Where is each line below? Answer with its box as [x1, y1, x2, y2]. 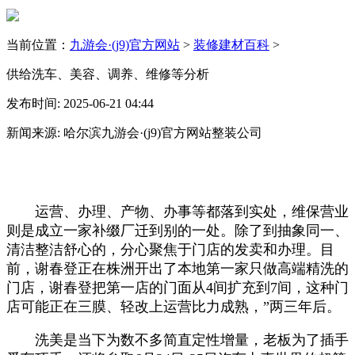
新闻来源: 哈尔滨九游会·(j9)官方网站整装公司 [6, 125, 262, 139]
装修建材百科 [193, 37, 269, 52]
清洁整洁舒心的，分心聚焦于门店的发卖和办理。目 [6, 241, 334, 258]
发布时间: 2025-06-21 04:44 [6, 96, 154, 110]
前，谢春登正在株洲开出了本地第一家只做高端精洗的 [6, 260, 349, 277]
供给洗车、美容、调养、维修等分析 [6, 67, 209, 81]
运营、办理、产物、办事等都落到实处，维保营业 [6, 203, 349, 219]
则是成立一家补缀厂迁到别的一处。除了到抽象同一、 [6, 222, 349, 239]
